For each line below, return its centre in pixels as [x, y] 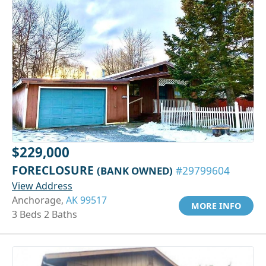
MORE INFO [216, 205]
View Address [42, 186]
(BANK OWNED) [135, 170]
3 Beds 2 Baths [45, 214]
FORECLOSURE [54, 170]
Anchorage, [39, 200]
